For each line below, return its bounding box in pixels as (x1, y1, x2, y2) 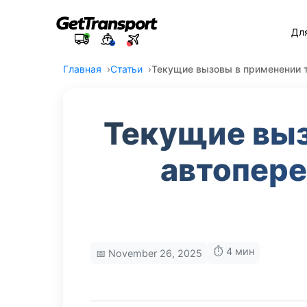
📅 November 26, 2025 (96, 247, 202, 259)
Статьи (110, 63, 143, 75)
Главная (63, 63, 101, 75)
